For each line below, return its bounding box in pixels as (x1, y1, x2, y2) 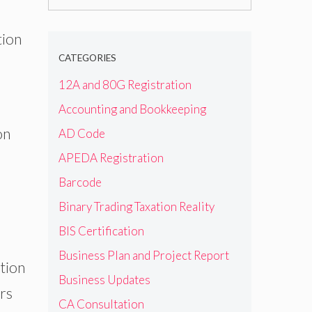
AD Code (58, 125, 105, 141)
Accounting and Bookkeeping (58, 101, 206, 116)
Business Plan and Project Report (58, 247, 229, 263)
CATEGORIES (58, 52, 116, 64)
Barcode (58, 174, 102, 189)
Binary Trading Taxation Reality (58, 198, 214, 214)
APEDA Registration (58, 150, 164, 165)
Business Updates (58, 272, 150, 287)
